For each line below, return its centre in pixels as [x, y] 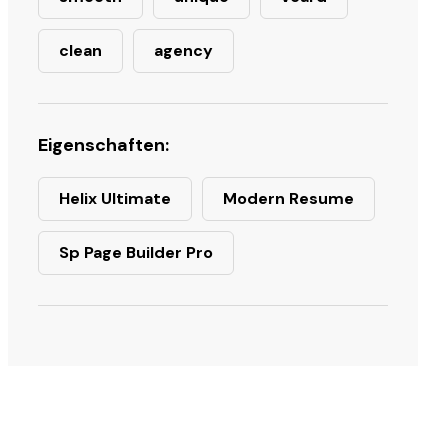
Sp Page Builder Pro [136, 252]
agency [183, 50]
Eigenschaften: [103, 145]
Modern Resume [288, 198]
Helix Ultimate [115, 198]
